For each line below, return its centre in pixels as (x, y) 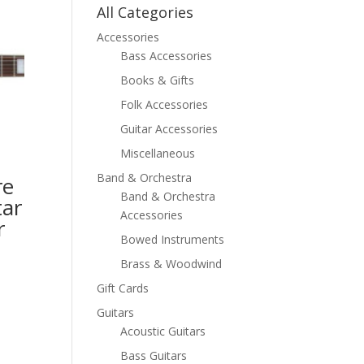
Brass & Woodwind (171, 263)
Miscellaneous (158, 153)
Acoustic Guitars (163, 331)
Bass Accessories (167, 55)
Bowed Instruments (173, 239)
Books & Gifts (158, 80)
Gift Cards (123, 288)
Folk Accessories (165, 104)
